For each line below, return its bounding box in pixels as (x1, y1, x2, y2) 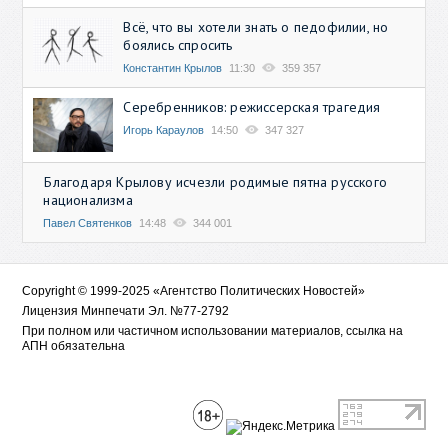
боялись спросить (123, 36, 233, 55)
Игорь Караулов (123, 124, 205, 137)
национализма (43, 190, 133, 209)
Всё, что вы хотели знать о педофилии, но (123, 18, 389, 37)
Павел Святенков (43, 216, 133, 229)
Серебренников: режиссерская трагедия (123, 98, 381, 117)
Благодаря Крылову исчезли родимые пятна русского (44, 172, 388, 191)
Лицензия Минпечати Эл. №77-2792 (22, 303, 230, 318)
